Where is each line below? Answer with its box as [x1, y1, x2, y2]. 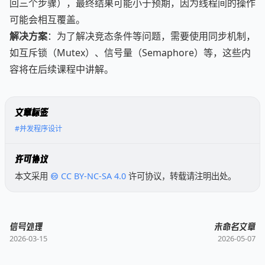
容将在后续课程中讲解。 [9, 63, 114, 76]
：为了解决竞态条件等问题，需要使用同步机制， [47, 30, 256, 43]
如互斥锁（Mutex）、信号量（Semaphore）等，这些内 [9, 46, 251, 59]
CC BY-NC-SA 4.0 [61, 170, 127, 182]
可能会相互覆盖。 [9, 13, 85, 26]
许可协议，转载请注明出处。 [128, 170, 237, 182]
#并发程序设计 [15, 124, 62, 134]
